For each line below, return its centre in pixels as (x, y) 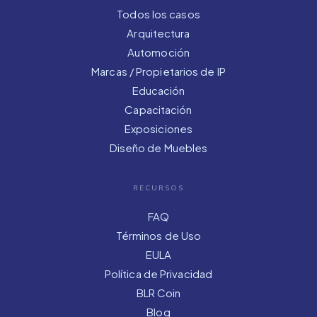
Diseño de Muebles (158, 147)
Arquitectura (158, 33)
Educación (158, 90)
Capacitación (158, 109)
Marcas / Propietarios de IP (158, 71)
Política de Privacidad (158, 273)
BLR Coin (158, 292)
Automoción (158, 52)
